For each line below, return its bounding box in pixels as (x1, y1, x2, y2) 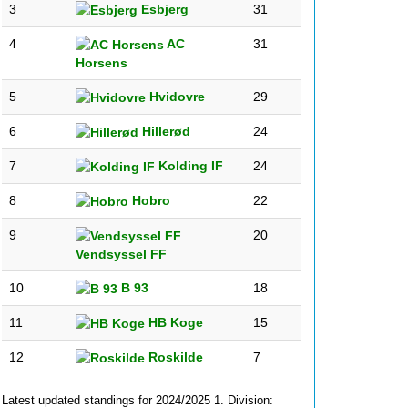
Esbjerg (138, 2, 189, 16)
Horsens (76, 56, 127, 71)
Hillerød (138, 124, 190, 138)
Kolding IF (155, 158, 223, 173)
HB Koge (145, 315, 203, 330)
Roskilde (145, 350, 203, 364)
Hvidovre (146, 89, 205, 104)
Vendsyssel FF (76, 247, 167, 262)
